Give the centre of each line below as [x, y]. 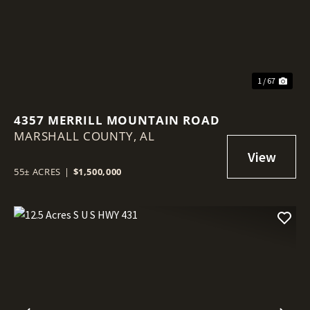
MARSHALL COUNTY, [77, 136]
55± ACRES [37, 171]
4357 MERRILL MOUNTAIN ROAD [117, 120]
